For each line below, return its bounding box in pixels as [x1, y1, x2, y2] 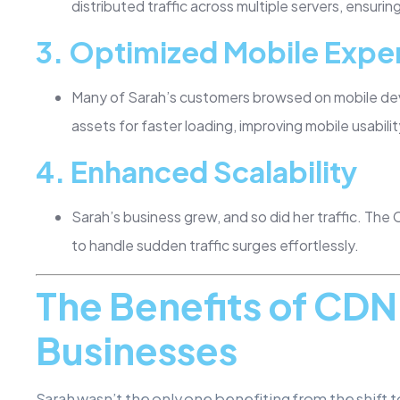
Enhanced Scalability [70, 153, 357, 189]
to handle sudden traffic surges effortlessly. [71, 235, 359, 254]
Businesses [35, 325, 237, 373]
